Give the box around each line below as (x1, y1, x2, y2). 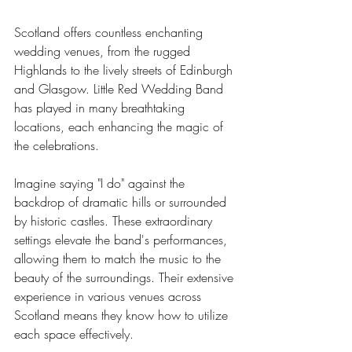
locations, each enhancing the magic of (14, 118, 227, 135)
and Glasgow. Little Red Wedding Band (14, 80, 227, 97)
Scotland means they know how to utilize (14, 306, 232, 324)
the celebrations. (14, 137, 99, 154)
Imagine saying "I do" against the (14, 174, 189, 192)
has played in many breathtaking (14, 99, 189, 116)
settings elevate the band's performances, (14, 231, 231, 248)
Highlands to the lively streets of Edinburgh (14, 61, 236, 79)
